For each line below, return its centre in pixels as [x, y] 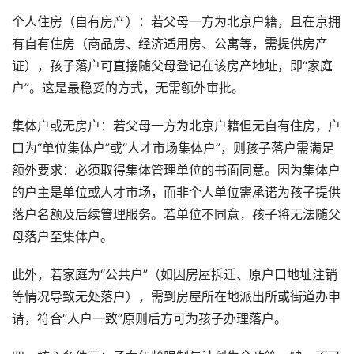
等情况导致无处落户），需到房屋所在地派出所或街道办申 [176, 297]
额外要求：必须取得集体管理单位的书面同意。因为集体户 [176, 170]
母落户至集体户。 [62, 237]
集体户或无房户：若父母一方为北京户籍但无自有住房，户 [176, 126]
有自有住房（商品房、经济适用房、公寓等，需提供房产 [170, 44]
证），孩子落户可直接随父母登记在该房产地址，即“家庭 [172, 66]
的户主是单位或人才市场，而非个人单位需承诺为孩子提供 [176, 192]
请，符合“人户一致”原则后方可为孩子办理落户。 [149, 319]
